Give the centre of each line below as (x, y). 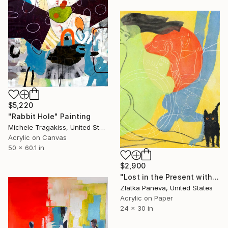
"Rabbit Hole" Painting (50, 117)
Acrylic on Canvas (37, 138)
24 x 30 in (137, 208)
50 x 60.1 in (26, 148)
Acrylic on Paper (147, 198)
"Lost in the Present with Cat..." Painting (216, 177)
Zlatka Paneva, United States (166, 188)
